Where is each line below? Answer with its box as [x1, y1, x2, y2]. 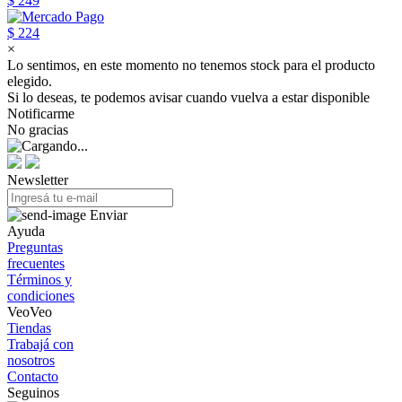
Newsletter [7, 171, 68, 188]
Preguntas [7, 239, 63, 255]
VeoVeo [7, 303, 52, 319]
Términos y [7, 271, 72, 287]
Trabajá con [7, 336, 74, 352]
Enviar [86, 206, 127, 223]
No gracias [7, 121, 68, 137]
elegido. [7, 73, 52, 89]
